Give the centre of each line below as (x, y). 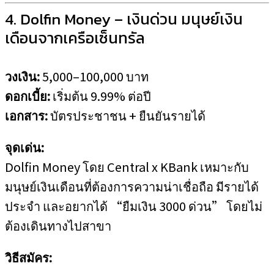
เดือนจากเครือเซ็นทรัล (75, 38)
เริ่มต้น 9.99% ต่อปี (101, 96)
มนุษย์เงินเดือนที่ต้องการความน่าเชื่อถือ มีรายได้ (132, 186)
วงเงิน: (22, 76)
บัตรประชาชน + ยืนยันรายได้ (127, 115)
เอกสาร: (26, 115)
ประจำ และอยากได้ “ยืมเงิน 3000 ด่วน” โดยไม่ (134, 206)
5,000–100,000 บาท (94, 76)
